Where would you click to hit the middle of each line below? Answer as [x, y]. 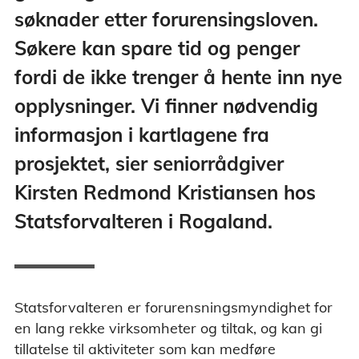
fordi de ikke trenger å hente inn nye [178, 77]
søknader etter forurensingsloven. [166, 20]
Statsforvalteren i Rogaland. [143, 222]
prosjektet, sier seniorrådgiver [149, 164]
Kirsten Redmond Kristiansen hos [165, 193]
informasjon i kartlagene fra [142, 135]
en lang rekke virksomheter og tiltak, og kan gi [168, 329]
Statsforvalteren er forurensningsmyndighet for [173, 308]
